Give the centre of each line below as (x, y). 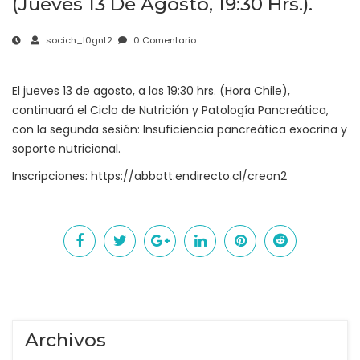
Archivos (65, 340)
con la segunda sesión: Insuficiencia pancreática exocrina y (180, 130)
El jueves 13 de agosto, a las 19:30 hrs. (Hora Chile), (151, 91)
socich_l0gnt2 (78, 41)
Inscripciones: (51, 176)
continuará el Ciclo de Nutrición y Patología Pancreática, (170, 110)
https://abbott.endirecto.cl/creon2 (189, 176)
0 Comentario (164, 41)
